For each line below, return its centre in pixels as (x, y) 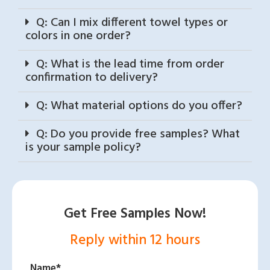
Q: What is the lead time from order (130, 65)
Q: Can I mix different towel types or (132, 23)
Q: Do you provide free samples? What (138, 135)
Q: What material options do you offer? (139, 106)
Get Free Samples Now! (135, 215)
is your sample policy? (83, 148)
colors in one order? (78, 36)
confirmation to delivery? (92, 78)
